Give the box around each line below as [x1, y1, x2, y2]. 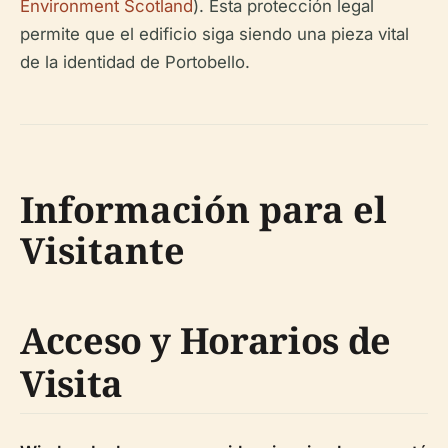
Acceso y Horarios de [20, 316, 391, 365]
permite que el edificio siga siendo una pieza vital [20, 24, 409, 44]
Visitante [20, 226, 185, 275]
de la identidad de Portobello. [20, 52, 250, 72]
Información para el [20, 185, 387, 234]
